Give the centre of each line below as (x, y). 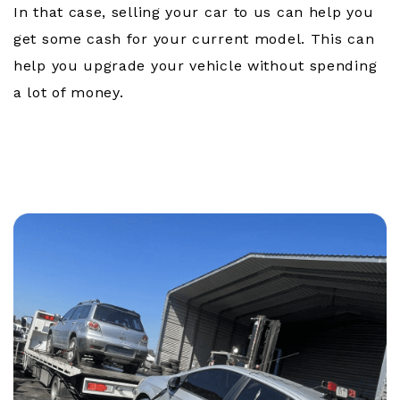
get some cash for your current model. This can (194, 39)
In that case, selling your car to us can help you (194, 12)
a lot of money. (69, 93)
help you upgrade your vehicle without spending (196, 66)
